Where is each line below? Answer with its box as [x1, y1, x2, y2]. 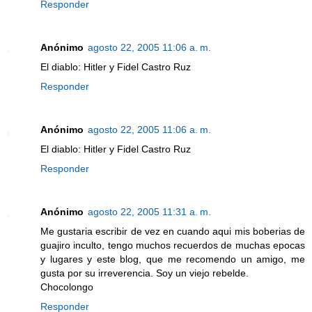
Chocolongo [40, 281, 93, 292]
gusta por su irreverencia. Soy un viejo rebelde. [40, 267, 249, 279]
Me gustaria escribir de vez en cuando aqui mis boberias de [40, 225, 305, 237]
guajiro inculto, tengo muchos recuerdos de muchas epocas [40, 239, 305, 251]
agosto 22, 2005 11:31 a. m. [88, 205, 211, 217]
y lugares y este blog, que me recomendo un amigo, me [40, 253, 305, 265]
